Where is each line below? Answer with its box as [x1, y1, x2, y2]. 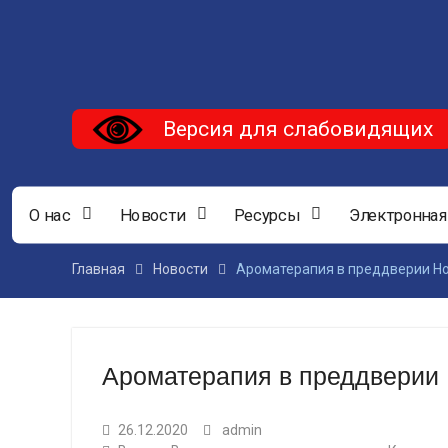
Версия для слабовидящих [163, 116, 433, 141]
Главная [72, 261, 125, 278]
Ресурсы [234, 205, 300, 226]
